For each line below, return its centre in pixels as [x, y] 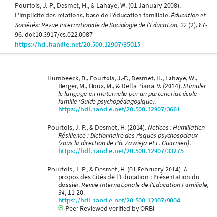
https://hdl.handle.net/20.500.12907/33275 [121, 151]
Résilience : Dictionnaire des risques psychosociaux [128, 136]
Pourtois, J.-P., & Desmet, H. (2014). [97, 128]
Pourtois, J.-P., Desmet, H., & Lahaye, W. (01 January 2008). [98, 6]
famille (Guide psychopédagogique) [106, 102]
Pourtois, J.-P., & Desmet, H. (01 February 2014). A [117, 170]
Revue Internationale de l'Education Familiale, [145, 185]
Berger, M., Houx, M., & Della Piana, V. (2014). [121, 86]
